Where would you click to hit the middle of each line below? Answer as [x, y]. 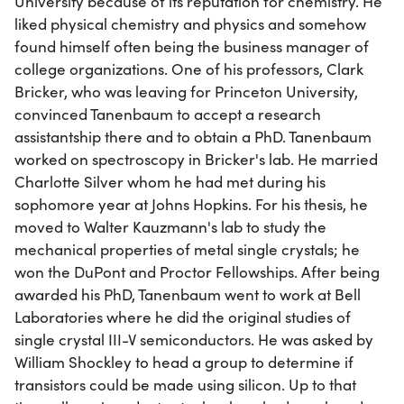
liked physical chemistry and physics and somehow [190, 23]
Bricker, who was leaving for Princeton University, [186, 91]
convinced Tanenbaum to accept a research [168, 114]
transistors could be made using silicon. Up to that [185, 384]
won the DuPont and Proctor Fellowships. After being [197, 271]
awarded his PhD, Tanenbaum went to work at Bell [188, 294]
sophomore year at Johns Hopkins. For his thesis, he [191, 204]
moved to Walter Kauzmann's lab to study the [170, 226]
